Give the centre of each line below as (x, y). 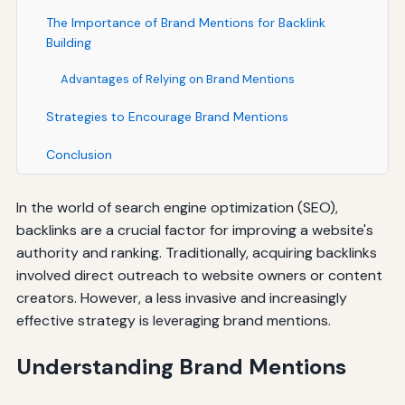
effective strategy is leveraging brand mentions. (173, 320)
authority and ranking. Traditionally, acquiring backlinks (196, 252)
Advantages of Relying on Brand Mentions (177, 79)
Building (68, 42)
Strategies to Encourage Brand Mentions (167, 116)
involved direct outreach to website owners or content (199, 275)
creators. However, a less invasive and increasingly (181, 297)
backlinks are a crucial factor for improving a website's (194, 230)
